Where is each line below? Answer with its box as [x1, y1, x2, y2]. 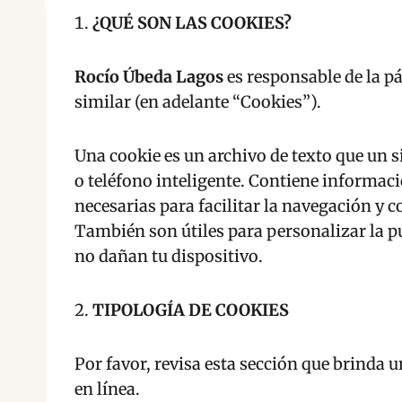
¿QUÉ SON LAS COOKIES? [92, 13, 292, 33]
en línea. [74, 379, 140, 399]
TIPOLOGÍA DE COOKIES [92, 300, 289, 320]
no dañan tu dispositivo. [74, 246, 263, 267]
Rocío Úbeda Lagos [74, 66, 223, 87]
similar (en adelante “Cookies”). [74, 92, 321, 112]
